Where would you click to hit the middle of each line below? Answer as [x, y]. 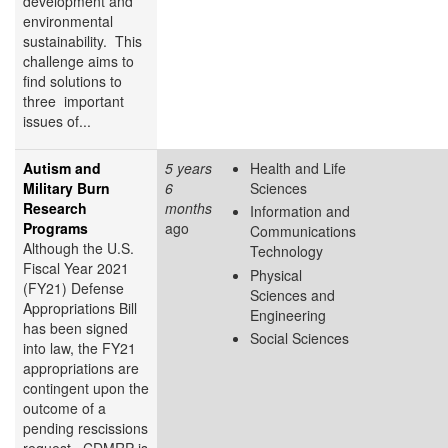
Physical [276, 274]
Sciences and [292, 294]
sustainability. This [82, 40]
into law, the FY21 [79, 347]
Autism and [62, 167]
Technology [286, 251]
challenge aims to [78, 60]
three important [73, 100]
